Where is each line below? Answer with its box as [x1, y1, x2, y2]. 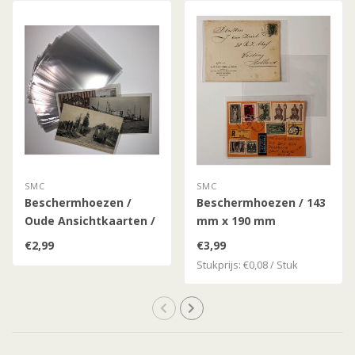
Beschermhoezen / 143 [196, 194, 326, 210]
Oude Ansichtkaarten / [25, 212, 155, 228]
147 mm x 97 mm [25, 231, 120, 246]
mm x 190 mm [196, 212, 276, 228]
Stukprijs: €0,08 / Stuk [196, 257, 298, 272]
